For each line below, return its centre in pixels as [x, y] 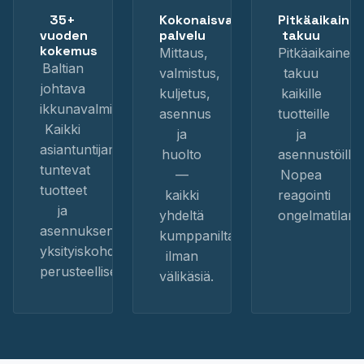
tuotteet [63, 190]
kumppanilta [197, 236]
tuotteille [304, 114]
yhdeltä [182, 215]
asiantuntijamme [89, 149]
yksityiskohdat [83, 251]
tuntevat [65, 170]
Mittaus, [183, 53]
